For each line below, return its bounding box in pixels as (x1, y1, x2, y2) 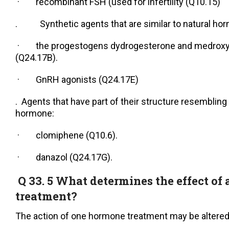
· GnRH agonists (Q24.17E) (15, 74, 139, 85)
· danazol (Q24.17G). (15, 152, 112, 163)
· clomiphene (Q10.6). (15, 130, 118, 141)
